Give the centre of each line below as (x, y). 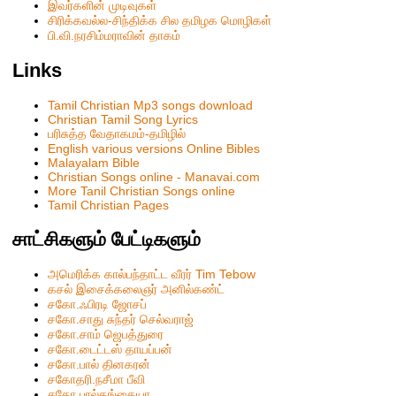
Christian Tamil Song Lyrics (123, 120)
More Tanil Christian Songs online (142, 191)
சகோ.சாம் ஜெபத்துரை (106, 335)
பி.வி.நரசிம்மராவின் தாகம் (114, 36)
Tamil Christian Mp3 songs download (151, 106)
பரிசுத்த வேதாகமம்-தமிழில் (117, 134)
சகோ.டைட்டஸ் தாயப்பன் (110, 350)
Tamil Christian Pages (109, 206)
